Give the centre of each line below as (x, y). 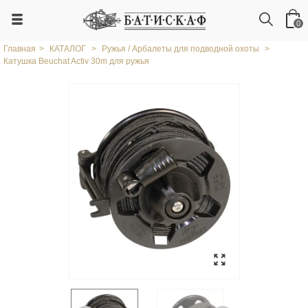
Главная (20, 49)
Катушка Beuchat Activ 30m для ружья (76, 61)
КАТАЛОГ (68, 49)
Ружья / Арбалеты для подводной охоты (180, 49)
